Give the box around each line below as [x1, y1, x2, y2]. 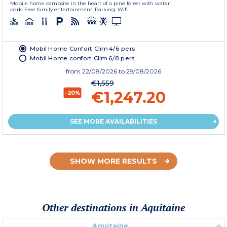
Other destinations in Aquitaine [42, 200, 185, 214]
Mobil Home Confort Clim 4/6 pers [30, 44, 135, 52]
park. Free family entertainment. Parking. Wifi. [10, 6, 129, 13]
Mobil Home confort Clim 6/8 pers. [30, 54, 136, 61]
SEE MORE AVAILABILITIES [70, 117, 157, 125]
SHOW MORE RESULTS [70, 156, 157, 166]
